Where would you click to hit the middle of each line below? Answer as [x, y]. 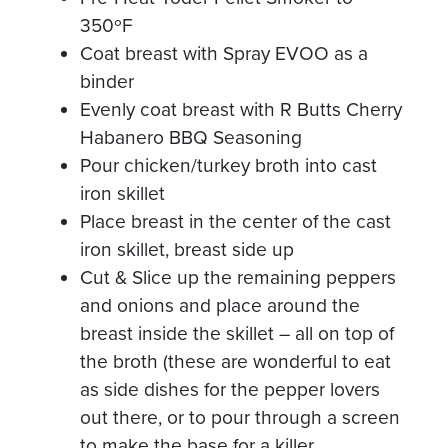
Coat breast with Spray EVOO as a [224, 53]
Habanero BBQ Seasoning [191, 137]
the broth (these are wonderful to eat [235, 361]
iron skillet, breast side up [187, 249]
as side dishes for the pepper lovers [230, 389]
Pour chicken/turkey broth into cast [228, 165]
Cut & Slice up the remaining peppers [238, 277]
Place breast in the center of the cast [235, 221]
